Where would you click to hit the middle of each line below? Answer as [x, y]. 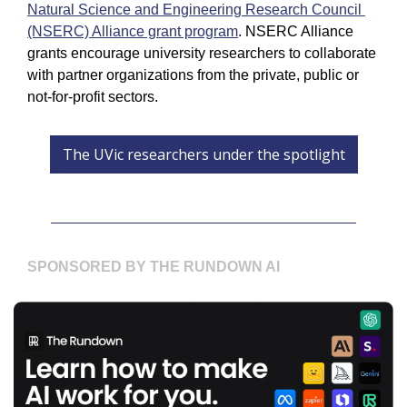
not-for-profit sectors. [94, 97]
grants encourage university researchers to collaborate [202, 54]
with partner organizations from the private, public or [193, 75]
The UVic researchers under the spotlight [203, 155]
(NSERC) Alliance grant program [133, 32]
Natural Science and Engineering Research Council [194, 10]
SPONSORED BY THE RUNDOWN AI [154, 267]
